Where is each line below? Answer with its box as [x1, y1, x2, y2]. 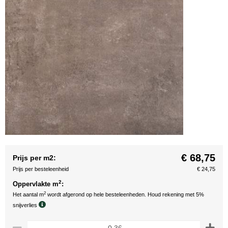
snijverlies [13, 202, 39, 208]
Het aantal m [13, 191, 44, 197]
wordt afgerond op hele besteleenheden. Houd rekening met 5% [46, 191, 204, 197]
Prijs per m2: [13, 154, 56, 162]
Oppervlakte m [13, 180, 59, 188]
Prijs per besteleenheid [13, 166, 69, 172]
